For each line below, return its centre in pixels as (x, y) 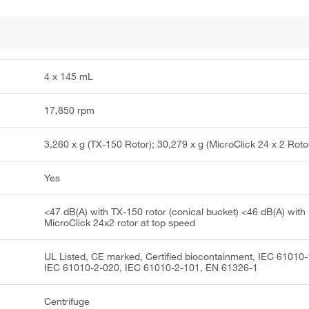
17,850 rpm (70, 110)
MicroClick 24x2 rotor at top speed (120, 222)
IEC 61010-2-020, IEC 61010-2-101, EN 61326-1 (151, 267)
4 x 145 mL (69, 76)
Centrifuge (67, 301)
